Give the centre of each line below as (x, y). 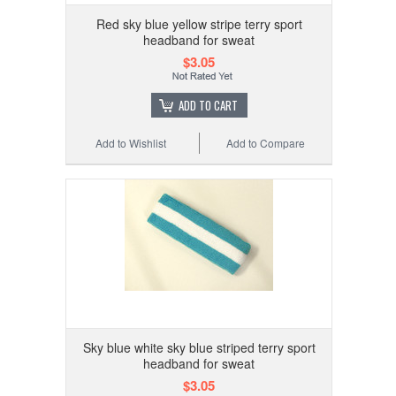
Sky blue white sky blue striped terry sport (199, 347)
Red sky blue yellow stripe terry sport (199, 23)
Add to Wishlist (131, 142)
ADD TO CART (208, 105)
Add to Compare (266, 142)
